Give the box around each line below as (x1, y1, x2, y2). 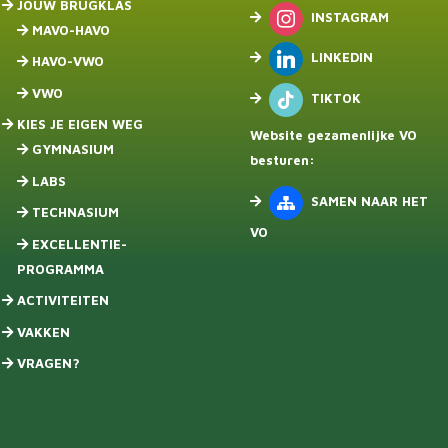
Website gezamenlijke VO (249, 127, 417, 143)
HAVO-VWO (31, 53, 104, 69)
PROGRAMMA (16, 260, 104, 277)
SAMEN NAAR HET (310, 193, 428, 210)
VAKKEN (16, 323, 70, 340)
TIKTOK (310, 89, 361, 106)
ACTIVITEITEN (16, 292, 109, 308)
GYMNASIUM (31, 141, 114, 157)
